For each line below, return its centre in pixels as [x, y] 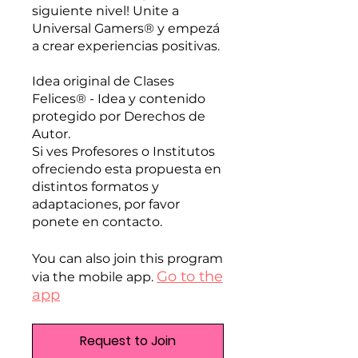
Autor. [51, 134]
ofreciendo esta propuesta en [127, 169]
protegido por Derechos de [119, 116]
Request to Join [128, 341]
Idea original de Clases [103, 81]
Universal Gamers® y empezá [126, 28]
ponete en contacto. [97, 222]
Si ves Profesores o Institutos [123, 151]
